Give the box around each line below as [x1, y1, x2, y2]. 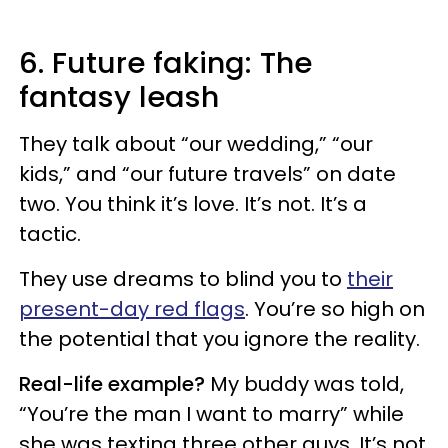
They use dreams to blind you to [19, 265, 347, 293]
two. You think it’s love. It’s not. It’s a [19, 190, 367, 218]
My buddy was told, [205, 370, 404, 398]
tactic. [19, 220, 81, 248]
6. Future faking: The [19, 43, 312, 83]
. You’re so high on [245, 295, 425, 323]
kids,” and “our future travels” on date [19, 160, 396, 188]
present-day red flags [19, 295, 245, 323]
